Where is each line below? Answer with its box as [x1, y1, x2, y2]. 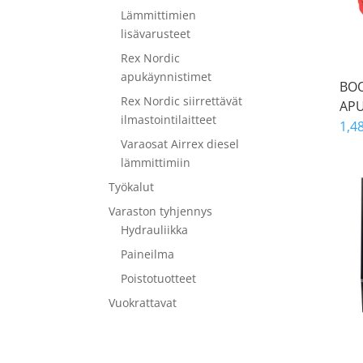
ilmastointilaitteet [121, 112, 217, 127]
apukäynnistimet [121, 69, 212, 84]
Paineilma [121, 246, 175, 262]
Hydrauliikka [121, 222, 189, 237]
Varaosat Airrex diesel [121, 136, 240, 152]
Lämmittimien [121, 7, 197, 23]
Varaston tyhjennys [109, 203, 213, 219]
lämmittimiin [121, 155, 191, 170]
